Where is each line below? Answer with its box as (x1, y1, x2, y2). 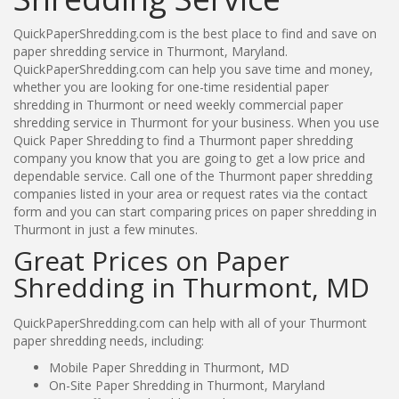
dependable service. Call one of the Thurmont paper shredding (13, 167, 372, 184)
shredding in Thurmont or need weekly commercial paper (13, 95, 343, 113)
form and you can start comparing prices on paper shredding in (13, 202, 377, 220)
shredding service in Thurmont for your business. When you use (13, 113, 379, 131)
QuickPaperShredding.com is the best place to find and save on (13, 24, 377, 42)
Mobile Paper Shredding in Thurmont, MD (49, 358, 289, 376)
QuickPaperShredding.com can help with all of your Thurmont (13, 313, 367, 331)
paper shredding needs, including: (13, 331, 204, 349)
